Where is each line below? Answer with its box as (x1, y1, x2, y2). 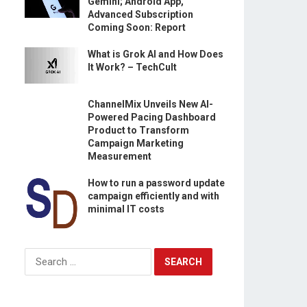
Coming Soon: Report (88, 21, 186, 33)
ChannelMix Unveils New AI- (88, 99, 213, 110)
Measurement (88, 151, 151, 162)
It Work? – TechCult (88, 61, 177, 73)
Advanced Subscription (88, 8, 193, 20)
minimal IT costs (88, 204, 164, 215)
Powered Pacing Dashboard (88, 112, 216, 123)
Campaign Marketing (88, 138, 184, 149)
